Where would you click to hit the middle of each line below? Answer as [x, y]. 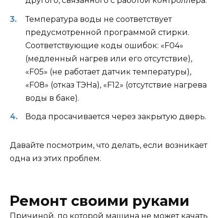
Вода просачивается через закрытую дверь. [116, 116]
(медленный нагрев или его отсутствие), [109, 58]
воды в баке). [52, 98]
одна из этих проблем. [55, 158]
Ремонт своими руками [100, 201]
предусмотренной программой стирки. [107, 32]
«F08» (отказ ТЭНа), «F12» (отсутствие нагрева [116, 85]
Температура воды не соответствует [99, 19]
